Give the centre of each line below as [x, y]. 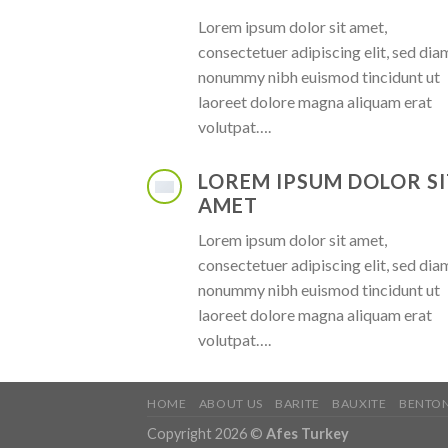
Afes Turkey [307, 434]
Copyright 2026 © [206, 434]
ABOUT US [230, 404]
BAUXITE [359, 404]
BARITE [297, 404]
